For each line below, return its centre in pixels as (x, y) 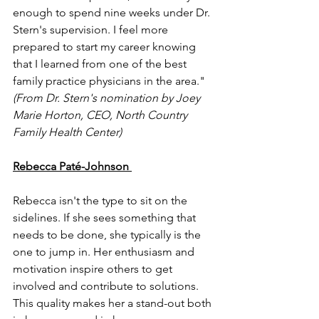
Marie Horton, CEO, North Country (101, 115)
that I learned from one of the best (101, 63)
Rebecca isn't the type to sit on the (101, 200)
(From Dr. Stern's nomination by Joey (108, 98)
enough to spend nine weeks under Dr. (113, 12)
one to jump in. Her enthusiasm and (105, 251)
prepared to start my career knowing (106, 46)
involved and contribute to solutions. (107, 286)
